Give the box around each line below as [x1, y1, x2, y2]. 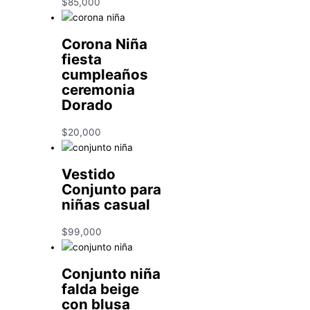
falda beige [62, 280, 140, 298]
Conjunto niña [62, 264, 161, 282]
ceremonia [62, 80, 136, 98]
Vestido [62, 165, 116, 183]
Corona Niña [62, 35, 148, 53]
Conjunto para [62, 180, 162, 198]
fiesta [62, 50, 102, 68]
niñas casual [62, 195, 151, 213]
